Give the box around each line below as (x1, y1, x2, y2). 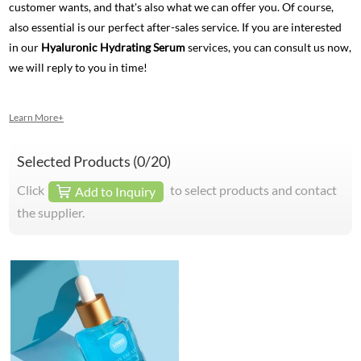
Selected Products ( (17, 152, 138, 171)
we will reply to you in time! (9, 60, 148, 75)
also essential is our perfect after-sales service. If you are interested (9, 20, 342, 35)
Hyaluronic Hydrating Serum (41, 40, 186, 55)
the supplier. (17, 205, 85, 221)
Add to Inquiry (75, 184, 156, 200)
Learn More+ (9, 111, 64, 124)
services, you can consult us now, (185, 40, 352, 55)
